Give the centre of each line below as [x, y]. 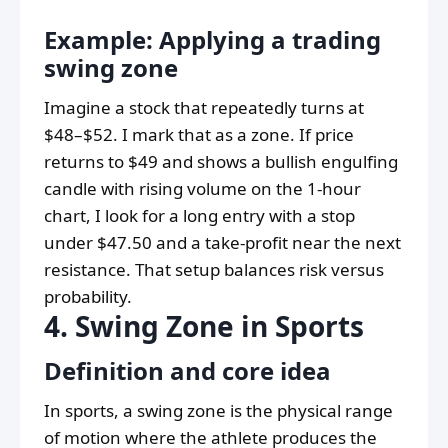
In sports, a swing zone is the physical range [218, 411]
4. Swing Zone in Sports [204, 326]
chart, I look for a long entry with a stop [199, 216]
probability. [88, 297]
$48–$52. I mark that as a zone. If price [199, 135]
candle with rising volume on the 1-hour [202, 189]
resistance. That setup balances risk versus [214, 270]
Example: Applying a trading [212, 40]
